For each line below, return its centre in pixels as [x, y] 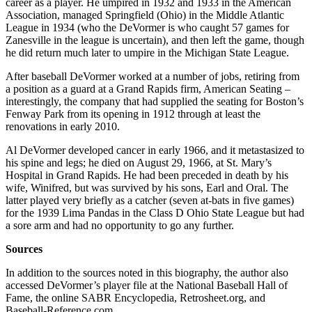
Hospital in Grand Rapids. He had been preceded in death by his [147, 175]
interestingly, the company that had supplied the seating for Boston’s [155, 101]
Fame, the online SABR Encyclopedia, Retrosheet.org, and [135, 297]
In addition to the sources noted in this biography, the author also [147, 272]
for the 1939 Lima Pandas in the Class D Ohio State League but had [155, 212]
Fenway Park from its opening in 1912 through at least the [133, 114]
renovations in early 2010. [63, 126]
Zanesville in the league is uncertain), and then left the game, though [155, 40]
